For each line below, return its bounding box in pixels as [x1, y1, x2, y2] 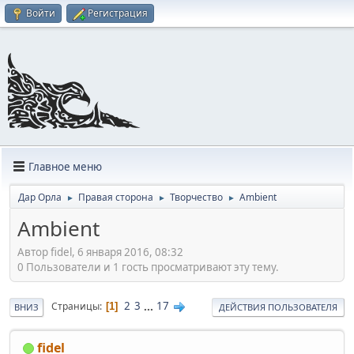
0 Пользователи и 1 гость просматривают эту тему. [17, 259, 279, 274]
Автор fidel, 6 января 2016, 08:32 [17, 244, 183, 259]
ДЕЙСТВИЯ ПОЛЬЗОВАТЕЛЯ [219, 300, 337, 313]
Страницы [51, 299, 100, 314]
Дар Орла [18, 190, 62, 205]
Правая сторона [78, 190, 153, 205]
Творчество [170, 190, 223, 205]
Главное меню [28, 159, 102, 174]
